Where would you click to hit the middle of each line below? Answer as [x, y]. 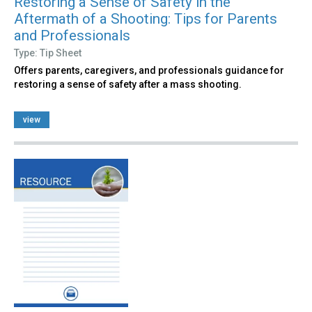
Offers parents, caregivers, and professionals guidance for [149, 71]
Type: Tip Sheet [48, 53]
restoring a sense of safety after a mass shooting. [128, 85]
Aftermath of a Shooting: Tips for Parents [146, 19]
